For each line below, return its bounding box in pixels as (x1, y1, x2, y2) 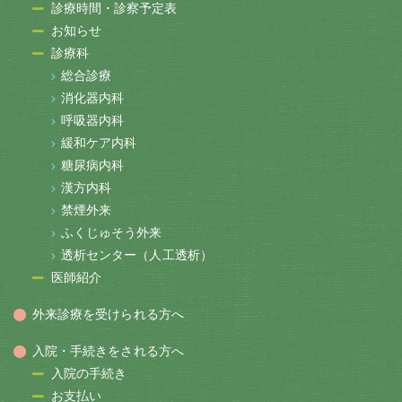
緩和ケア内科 (60, 135, 137, 151)
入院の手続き (50, 366, 127, 381)
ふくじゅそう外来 (60, 225, 162, 240)
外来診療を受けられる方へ (31, 307, 184, 322)
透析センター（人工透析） (60, 248, 213, 263)
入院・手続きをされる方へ (31, 344, 184, 359)
